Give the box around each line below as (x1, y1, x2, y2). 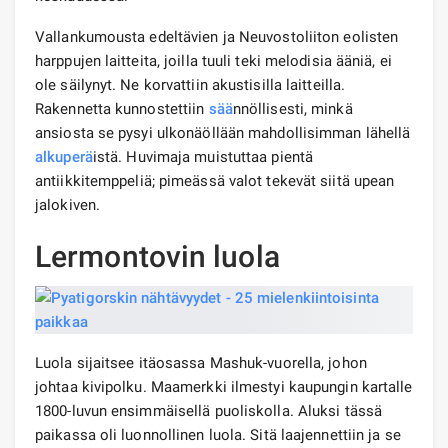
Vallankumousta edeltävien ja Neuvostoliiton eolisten (35, 27, 399, 46)
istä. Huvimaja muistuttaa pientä (92, 147, 314, 166)
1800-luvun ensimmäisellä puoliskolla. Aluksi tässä (35, 401, 383, 420)
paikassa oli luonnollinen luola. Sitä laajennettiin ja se (35, 425, 401, 444)
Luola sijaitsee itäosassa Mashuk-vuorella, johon (35, 353, 367, 372)
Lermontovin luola (35, 238, 280, 274)
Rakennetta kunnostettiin (35, 99, 209, 118)
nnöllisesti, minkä (232, 99, 353, 118)
